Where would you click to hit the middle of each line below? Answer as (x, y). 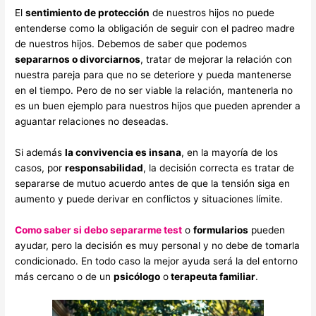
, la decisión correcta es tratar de (219, 168)
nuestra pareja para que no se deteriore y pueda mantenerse (153, 75)
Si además (40, 153)
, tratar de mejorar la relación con (217, 60)
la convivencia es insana (123, 153)
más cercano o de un (65, 277)
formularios (221, 230)
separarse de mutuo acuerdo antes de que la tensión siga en (153, 184)
